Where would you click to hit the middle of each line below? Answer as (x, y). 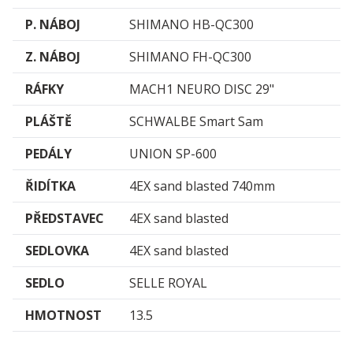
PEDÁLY (48, 154)
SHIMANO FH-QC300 (190, 57)
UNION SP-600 (173, 154)
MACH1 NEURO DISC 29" (202, 89)
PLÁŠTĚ (48, 122)
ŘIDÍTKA (50, 186)
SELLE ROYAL (168, 283)
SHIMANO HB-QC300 (191, 25)
